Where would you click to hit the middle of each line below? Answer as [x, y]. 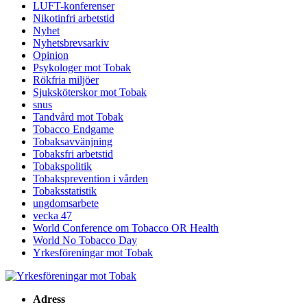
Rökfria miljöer [66, 80]
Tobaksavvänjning [73, 142]
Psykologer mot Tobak [82, 68]
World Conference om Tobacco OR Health [126, 228]
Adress [49, 299]
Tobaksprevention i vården [90, 179]
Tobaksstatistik [65, 191]
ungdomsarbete [66, 204]
